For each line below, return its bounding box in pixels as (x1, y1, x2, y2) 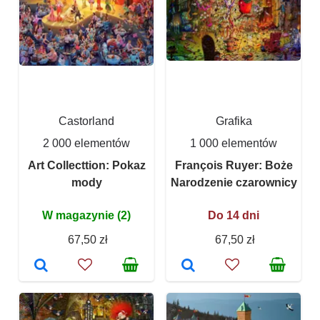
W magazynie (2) (42, 209, 131, 222)
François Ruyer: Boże (174, 159, 293, 172)
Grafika (215, 115, 252, 128)
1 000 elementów (190, 137, 277, 150)
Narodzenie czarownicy (170, 176, 297, 189)
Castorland (59, 115, 114, 128)
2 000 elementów (43, 137, 130, 150)
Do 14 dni (208, 209, 259, 222)
